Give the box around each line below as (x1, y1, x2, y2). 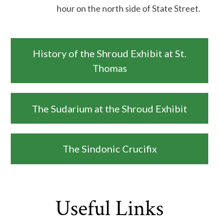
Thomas (92, 62, 127, 74)
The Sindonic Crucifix (62, 143, 157, 155)
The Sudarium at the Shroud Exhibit (32, 102, 187, 114)
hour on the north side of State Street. (57, 2, 201, 14)
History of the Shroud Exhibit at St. (33, 47, 186, 59)
